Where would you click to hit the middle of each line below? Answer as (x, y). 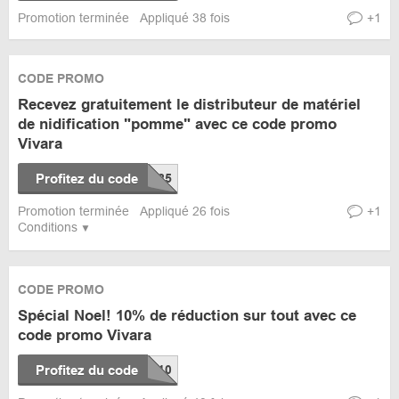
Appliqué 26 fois (185, 211)
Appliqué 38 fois (185, 18)
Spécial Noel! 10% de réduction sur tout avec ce (187, 316)
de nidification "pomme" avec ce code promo (177, 124)
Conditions (48, 227)
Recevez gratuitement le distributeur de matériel (189, 105)
